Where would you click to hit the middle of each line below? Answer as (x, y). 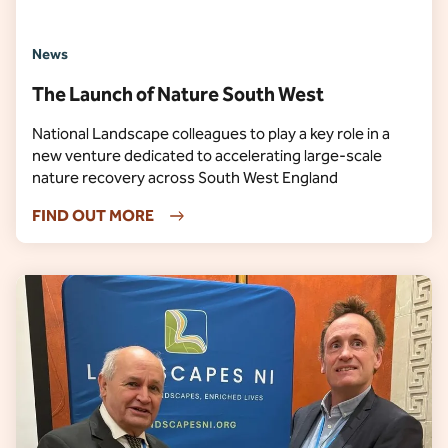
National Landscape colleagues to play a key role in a (211, 133)
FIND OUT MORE (93, 215)
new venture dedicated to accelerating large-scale (207, 155)
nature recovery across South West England (185, 177)
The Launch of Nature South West (178, 94)
